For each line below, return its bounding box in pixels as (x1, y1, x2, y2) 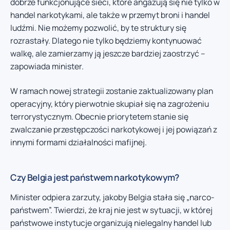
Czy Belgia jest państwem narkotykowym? (10, 171, 179, 183)
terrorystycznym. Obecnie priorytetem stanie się (10, 110, 188, 122)
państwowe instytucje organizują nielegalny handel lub (10, 217, 212, 228)
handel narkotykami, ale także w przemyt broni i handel (10, 9, 210, 21)
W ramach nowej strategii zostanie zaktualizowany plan (10, 85, 213, 97)
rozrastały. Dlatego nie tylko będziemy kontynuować (10, 35, 202, 47)
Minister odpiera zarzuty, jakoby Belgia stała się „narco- (10, 191, 215, 203)
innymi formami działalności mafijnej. (10, 136, 147, 148)
